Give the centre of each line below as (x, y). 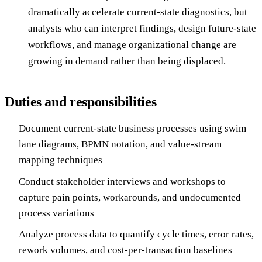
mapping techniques (61, 160)
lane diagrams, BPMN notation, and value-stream (120, 144)
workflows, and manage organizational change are (132, 45)
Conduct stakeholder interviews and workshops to (122, 181)
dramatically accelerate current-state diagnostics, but (138, 12)
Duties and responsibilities (81, 102)
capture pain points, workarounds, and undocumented (130, 197)
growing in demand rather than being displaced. (127, 61)
